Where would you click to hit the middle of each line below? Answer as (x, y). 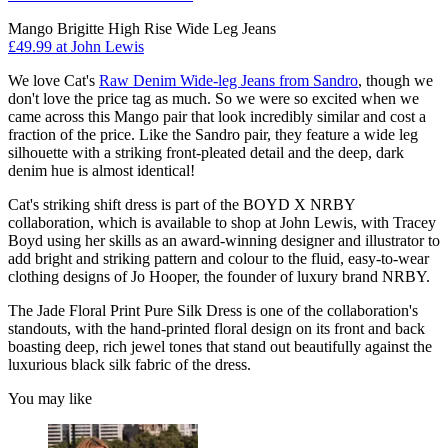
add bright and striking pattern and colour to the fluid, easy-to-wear (218, 259)
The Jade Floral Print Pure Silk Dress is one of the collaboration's (213, 311)
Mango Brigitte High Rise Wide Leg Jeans (142, 29)
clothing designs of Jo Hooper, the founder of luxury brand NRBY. (219, 277)
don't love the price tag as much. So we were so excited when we (213, 99)
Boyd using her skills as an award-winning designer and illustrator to (224, 241)
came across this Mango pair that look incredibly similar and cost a (217, 117)
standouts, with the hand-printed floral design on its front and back (216, 329)
